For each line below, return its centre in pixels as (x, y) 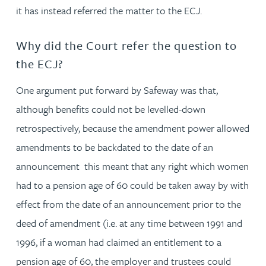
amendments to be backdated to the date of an (115, 147)
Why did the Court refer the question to (126, 45)
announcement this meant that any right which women (132, 166)
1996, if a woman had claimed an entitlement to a (119, 242)
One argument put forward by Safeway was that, (117, 90)
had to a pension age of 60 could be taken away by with (132, 185)
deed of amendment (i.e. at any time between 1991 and (129, 223)
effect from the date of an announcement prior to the (129, 204)
